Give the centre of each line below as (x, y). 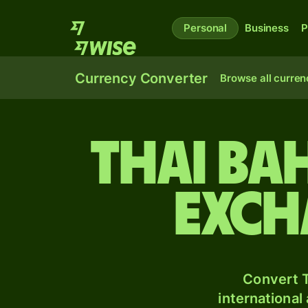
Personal (206, 28)
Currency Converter (142, 78)
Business (267, 28)
